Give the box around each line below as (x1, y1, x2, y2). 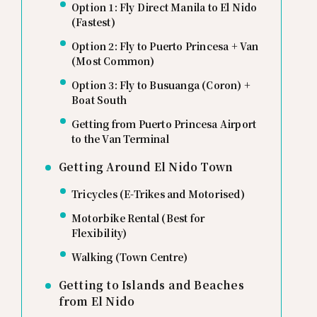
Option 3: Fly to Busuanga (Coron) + (71, 78, 250, 93)
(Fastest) (71, 15, 115, 30)
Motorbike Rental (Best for (71, 211, 205, 226)
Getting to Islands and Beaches (58, 277, 244, 293)
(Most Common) (71, 54, 155, 69)
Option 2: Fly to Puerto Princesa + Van (71, 39, 259, 54)
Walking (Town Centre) (71, 250, 188, 265)
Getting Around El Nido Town (58, 159, 234, 175)
